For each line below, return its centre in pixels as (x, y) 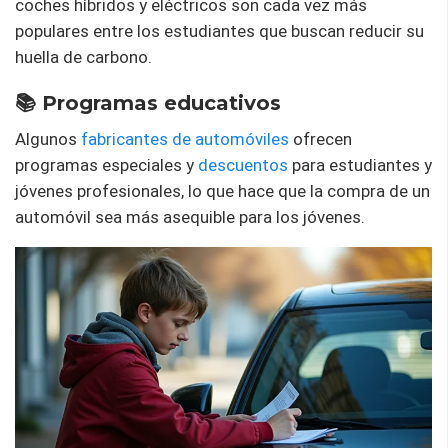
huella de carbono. (83, 56)
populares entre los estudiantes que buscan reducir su (219, 30)
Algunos (48, 138)
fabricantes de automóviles (185, 138)
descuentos (243, 164)
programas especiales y (106, 164)
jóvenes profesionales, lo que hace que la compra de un (222, 190)
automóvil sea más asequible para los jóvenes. (190, 216)
